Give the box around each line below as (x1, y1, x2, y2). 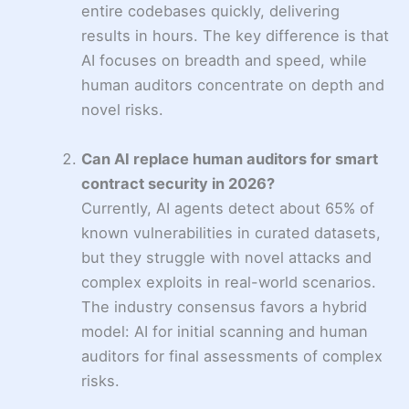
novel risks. (81, 100, 164, 120)
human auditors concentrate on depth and (81, 76, 385, 95)
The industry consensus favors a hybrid (81, 297, 368, 316)
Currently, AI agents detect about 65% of (81, 198, 375, 217)
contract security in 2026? (81, 173, 276, 193)
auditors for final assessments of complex (81, 346, 383, 365)
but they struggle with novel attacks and (81, 247, 372, 267)
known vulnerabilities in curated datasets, (81, 223, 382, 242)
